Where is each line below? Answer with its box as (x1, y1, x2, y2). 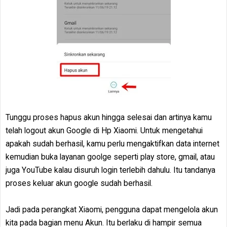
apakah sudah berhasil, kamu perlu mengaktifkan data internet (6, 139, 219, 148)
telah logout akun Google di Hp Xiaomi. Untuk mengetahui (6, 126, 203, 135)
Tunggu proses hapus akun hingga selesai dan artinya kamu (6, 112, 212, 122)
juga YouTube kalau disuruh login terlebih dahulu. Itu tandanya (6, 165, 215, 175)
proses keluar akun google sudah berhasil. (6, 178, 153, 188)
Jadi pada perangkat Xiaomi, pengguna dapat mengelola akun (6, 205, 218, 214)
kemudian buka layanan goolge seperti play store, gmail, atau (6, 152, 215, 162)
